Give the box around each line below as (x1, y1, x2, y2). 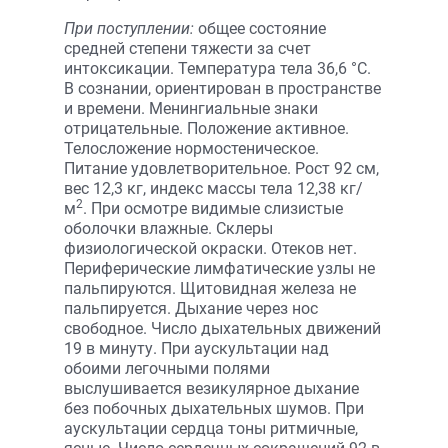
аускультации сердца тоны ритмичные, (64, 419, 358, 438)
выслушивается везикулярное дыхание (64, 379, 359, 398)
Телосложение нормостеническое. (64, 139, 319, 158)
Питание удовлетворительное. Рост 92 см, (64, 159, 379, 178)
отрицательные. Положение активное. (64, 119, 349, 138)
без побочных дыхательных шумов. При (64, 399, 364, 418)
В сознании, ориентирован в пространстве (64, 79, 381, 98)
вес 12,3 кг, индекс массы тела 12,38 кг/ (64, 179, 363, 198)
